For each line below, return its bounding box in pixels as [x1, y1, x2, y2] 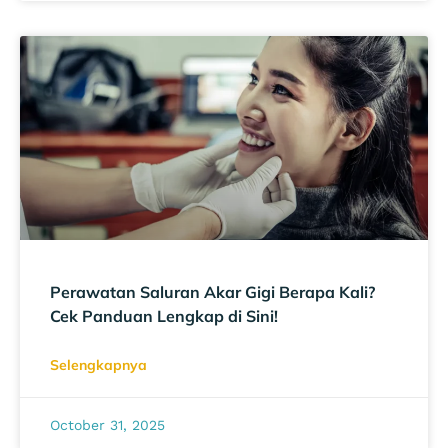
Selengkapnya [50, 355, 147, 374]
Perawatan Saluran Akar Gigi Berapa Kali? [50, 281, 375, 302]
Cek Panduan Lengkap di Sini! [50, 305, 278, 326]
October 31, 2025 [50, 416, 165, 433]
